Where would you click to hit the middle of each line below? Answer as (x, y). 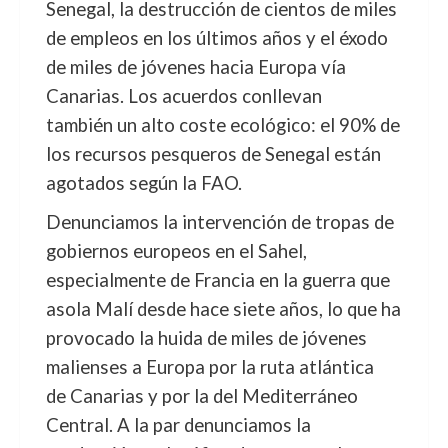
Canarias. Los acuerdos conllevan (183, 96)
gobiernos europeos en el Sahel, (176, 251)
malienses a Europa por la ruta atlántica (209, 367)
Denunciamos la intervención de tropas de (219, 222)
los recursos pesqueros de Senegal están (213, 154)
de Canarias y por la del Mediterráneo (201, 396)
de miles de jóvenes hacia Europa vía (195, 67)
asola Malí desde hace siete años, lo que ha (223, 309)
